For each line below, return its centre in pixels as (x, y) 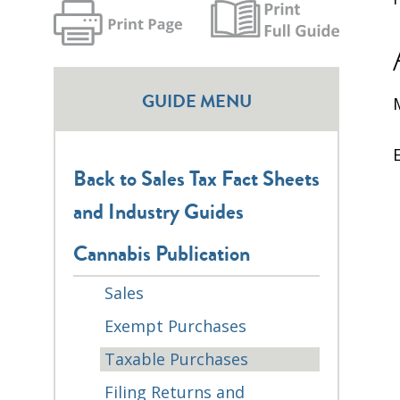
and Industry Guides (158, 212)
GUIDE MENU (196, 101)
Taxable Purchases (176, 358)
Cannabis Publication (162, 254)
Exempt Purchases (175, 325)
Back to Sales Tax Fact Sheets (196, 179)
